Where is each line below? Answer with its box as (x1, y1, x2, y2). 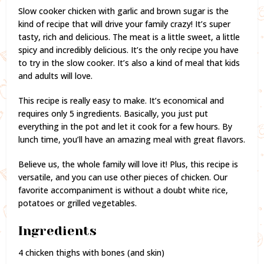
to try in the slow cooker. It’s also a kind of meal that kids (18, 57, 240, 68)
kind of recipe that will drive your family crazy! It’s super (18, 18, 231, 29)
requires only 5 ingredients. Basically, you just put (18, 107, 209, 119)
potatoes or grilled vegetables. (18, 197, 137, 209)
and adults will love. (18, 70, 93, 81)
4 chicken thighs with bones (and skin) (18, 246, 165, 258)
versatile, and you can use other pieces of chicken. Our (18, 171, 228, 183)
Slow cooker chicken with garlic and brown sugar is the (18, 5, 229, 16)
